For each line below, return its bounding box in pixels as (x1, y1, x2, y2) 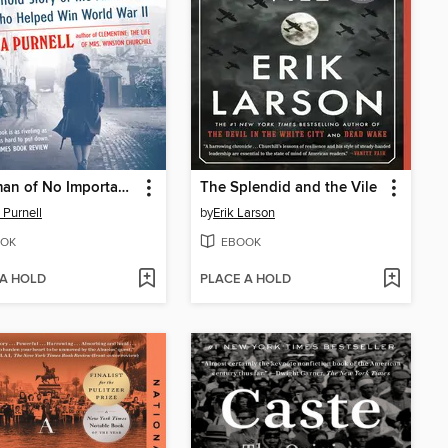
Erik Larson (213, 205, 275, 222)
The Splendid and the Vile (200, 179, 377, 198)
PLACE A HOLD (200, 271, 291, 289)
